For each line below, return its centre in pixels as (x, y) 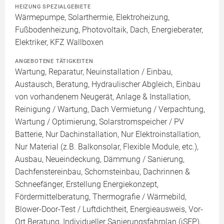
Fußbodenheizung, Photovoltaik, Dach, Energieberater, (109, 30)
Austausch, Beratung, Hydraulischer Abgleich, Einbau (108, 84)
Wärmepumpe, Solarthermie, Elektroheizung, (92, 17)
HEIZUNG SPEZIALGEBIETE (53, 7)
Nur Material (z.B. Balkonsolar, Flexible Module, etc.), (107, 147)
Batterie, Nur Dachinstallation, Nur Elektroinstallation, (108, 134)
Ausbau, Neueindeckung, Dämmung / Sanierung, (100, 159)
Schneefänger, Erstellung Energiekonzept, (87, 184)
